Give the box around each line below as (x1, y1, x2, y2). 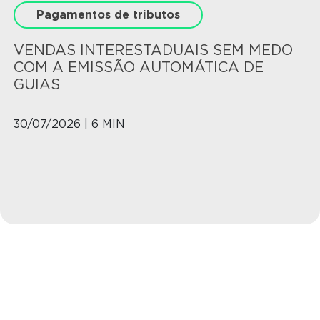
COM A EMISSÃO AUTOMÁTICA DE (14, 58, 264, 76)
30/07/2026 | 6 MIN (14, 116, 125, 131)
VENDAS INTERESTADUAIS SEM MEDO (14, 41, 293, 59)
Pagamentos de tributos (36, 7, 180, 21)
